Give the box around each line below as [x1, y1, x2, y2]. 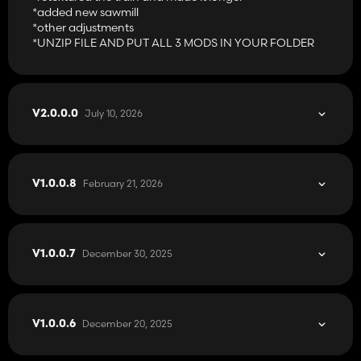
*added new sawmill [32, 4, 139, 19]
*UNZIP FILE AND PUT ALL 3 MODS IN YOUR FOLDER [32, 35, 314, 50]
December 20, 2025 [82, 317, 172, 330]
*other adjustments [32, 19, 134, 35]
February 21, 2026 [83, 176, 163, 189]
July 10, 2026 [85, 106, 143, 119]
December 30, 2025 [82, 247, 172, 259]
